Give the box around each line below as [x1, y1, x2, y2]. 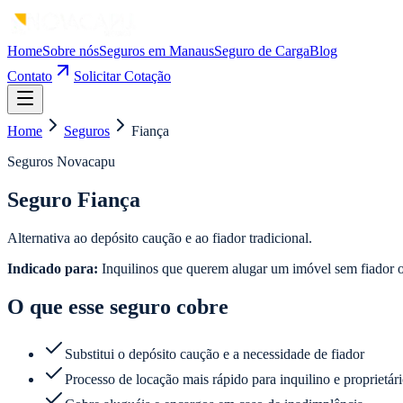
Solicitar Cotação [74, 68, 171, 84]
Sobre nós [42, 43, 99, 58]
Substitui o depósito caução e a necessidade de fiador [65, 345, 364, 362]
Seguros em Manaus [99, 43, 214, 58]
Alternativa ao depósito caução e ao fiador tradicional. [7, 229, 312, 246]
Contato [7, 68, 52, 84]
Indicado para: [7, 260, 98, 276]
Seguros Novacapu [7, 154, 115, 169]
